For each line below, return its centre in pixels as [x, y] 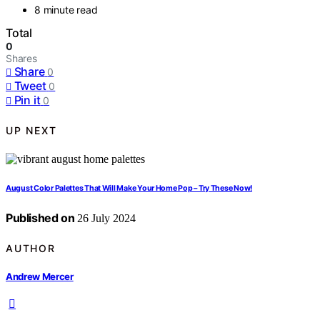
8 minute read [66, 10]
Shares [21, 59]
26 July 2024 [105, 219]
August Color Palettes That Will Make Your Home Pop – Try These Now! [129, 189]
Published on [40, 218]
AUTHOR [31, 248]
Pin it [27, 100]
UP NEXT [31, 130]
